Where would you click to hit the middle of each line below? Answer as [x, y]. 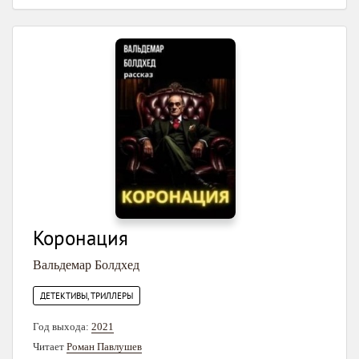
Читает [50, 347]
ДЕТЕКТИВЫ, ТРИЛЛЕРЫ [87, 296]
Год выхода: [62, 327]
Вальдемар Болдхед [86, 265]
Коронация [81, 238]
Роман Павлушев [104, 347]
